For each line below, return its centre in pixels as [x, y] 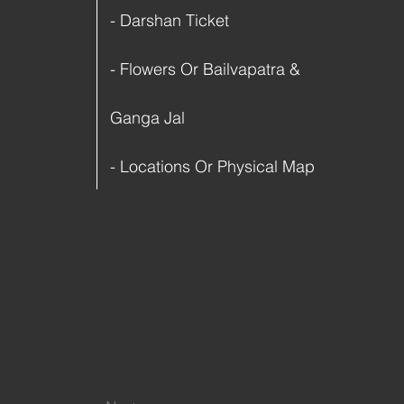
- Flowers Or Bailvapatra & [205, 69]
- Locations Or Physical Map [212, 166]
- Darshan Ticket [170, 20]
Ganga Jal [147, 118]
